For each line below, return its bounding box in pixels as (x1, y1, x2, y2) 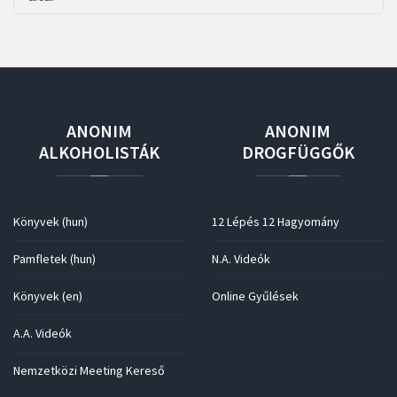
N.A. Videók (212, 251, 270, 267)
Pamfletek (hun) (13, 251, 96, 267)
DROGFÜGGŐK (241, 141, 354, 163)
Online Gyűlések (212, 288, 299, 304)
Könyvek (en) (13, 288, 82, 304)
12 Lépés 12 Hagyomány (212, 214, 339, 230)
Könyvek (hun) (13, 214, 88, 230)
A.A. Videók (13, 325, 72, 341)
